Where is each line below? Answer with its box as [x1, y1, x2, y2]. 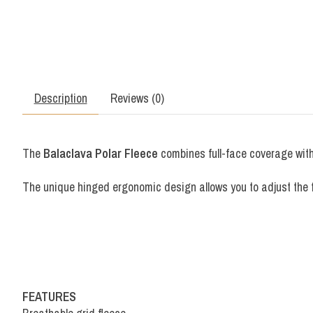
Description [34, 89, 87, 106]
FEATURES [22, 288, 76, 305]
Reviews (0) [110, 89, 164, 106]
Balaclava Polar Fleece [43, 145, 158, 161]
